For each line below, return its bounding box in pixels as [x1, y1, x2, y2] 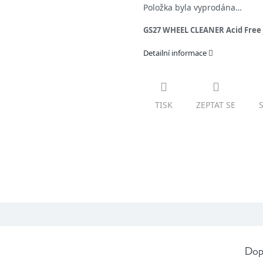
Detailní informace [143, 48, 207, 59]
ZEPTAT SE [196, 99, 235, 111]
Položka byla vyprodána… [143, 2, 242, 14]
